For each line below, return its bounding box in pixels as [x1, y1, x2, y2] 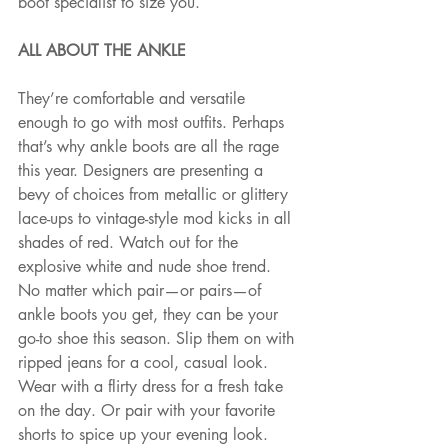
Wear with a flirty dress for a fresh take [18, 376, 288, 398]
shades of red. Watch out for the [18, 232, 243, 254]
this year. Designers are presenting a [18, 160, 268, 182]
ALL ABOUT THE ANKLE [18, 40, 191, 62]
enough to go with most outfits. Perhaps [18, 112, 289, 134]
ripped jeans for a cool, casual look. [18, 352, 273, 374]
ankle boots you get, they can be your [18, 304, 283, 326]
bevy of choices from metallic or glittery [18, 184, 293, 206]
